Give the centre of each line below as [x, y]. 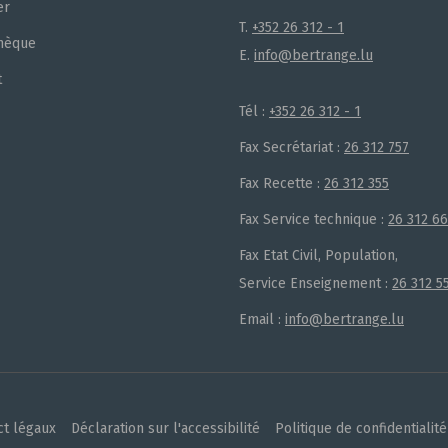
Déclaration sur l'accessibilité [165, 428]
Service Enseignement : [315, 283]
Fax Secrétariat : [291, 147]
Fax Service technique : [313, 219]
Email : [262, 319]
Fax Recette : [281, 183]
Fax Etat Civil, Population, [318, 255]
